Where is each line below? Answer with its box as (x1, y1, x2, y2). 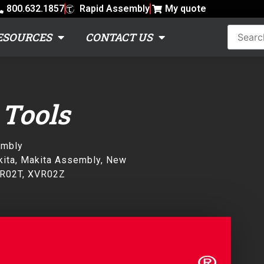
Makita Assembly (21, 154, 101, 166)
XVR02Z (28, 169, 65, 180)
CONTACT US (85, 30, 153, 45)
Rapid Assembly (79, 3, 150, 15)
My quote (164, 3, 206, 15)
